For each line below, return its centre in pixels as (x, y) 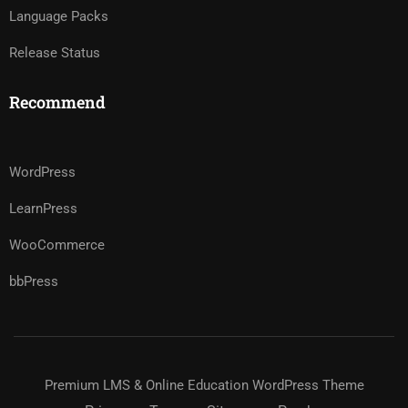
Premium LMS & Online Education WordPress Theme (204, 385)
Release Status (55, 53)
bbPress (34, 281)
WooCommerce (57, 245)
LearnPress (43, 209)
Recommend (57, 102)
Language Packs (59, 16)
